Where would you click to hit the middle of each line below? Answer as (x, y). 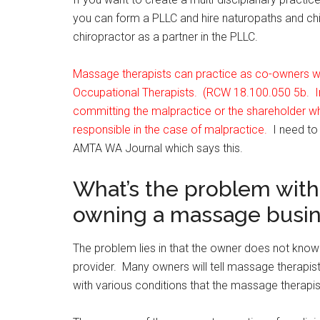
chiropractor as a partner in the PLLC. (165, 37)
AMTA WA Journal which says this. (158, 148)
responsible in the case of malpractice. (173, 130)
